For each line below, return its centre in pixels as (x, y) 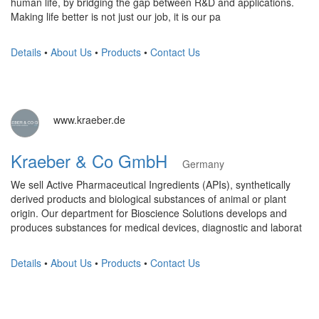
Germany (203, 163)
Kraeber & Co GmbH (96, 160)
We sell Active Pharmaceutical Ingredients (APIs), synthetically (151, 184)
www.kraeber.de (89, 119)
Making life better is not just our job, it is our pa (116, 16)
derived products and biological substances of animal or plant (148, 198)
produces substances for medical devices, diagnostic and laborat (156, 227)
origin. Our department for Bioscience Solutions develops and (149, 213)
